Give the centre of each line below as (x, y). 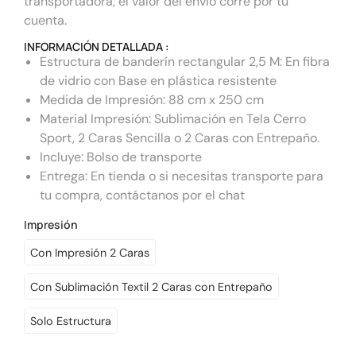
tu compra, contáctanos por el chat (142, 195)
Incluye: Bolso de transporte (121, 157)
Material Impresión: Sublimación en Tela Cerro (173, 119)
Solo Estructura (71, 321)
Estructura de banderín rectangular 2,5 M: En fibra (185, 62)
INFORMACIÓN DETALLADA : (97, 46)
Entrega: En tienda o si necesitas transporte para (182, 176)
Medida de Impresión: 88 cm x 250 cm (152, 100)
